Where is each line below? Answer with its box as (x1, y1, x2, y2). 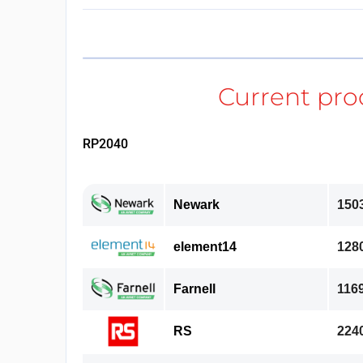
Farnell (173, 281, 216, 296)
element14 (173, 239, 237, 254)
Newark (173, 197, 220, 211)
